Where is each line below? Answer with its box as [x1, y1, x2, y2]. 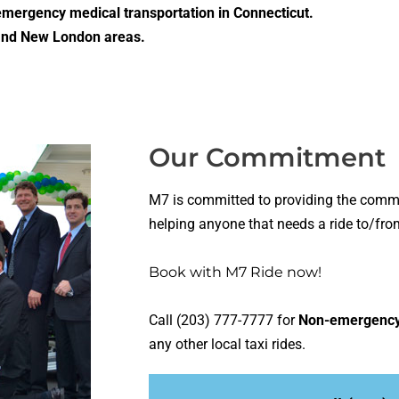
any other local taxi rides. [149, 336, 309, 354]
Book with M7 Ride [149, 264, 283, 281]
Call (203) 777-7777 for [149, 312, 298, 330]
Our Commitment [149, 142, 386, 174]
